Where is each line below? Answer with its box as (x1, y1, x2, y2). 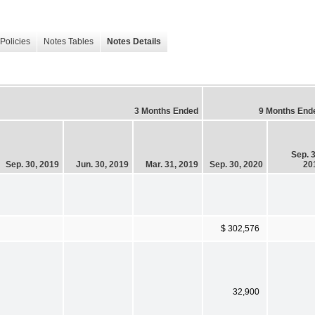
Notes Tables (44, 37, 94, 47)
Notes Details (107, 37, 161, 47)
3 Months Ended (134, 105, 198, 116)
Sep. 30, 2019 (6, 159, 59, 169)
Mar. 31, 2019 (146, 159, 198, 169)
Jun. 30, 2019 (76, 159, 129, 169)
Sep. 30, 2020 (210, 159, 263, 169)
